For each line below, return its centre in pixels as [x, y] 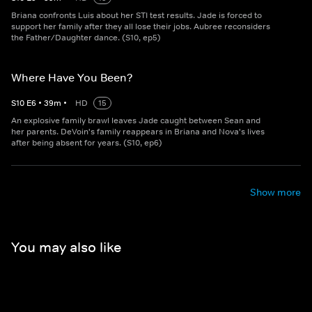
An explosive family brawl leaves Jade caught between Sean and [136, 121]
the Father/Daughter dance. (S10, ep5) [86, 38]
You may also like [66, 247]
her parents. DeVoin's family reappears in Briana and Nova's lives [138, 132]
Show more [275, 193]
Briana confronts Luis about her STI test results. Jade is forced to [136, 16]
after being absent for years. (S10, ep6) [87, 143]
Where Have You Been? [72, 78]
